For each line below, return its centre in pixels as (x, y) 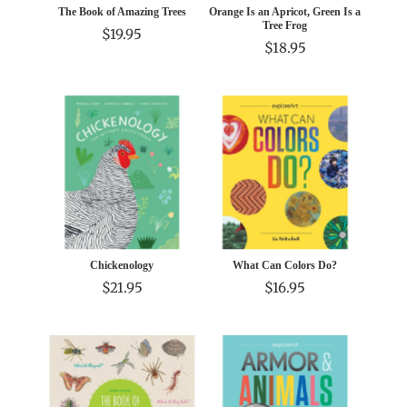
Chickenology (122, 265)
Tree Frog (285, 26)
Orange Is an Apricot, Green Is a (285, 12)
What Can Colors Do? (285, 265)
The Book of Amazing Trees (122, 12)
